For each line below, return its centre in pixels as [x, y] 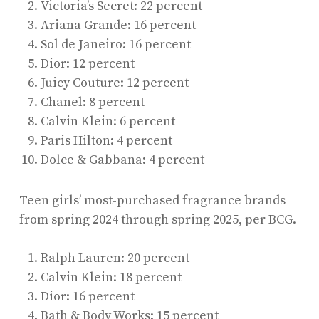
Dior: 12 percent [87, 63]
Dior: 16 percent [87, 296]
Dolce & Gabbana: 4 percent [122, 159]
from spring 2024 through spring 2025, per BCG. [157, 219]
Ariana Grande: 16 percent [118, 25]
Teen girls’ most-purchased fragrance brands [152, 200]
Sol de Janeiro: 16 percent [115, 44]
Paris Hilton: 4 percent [106, 140]
